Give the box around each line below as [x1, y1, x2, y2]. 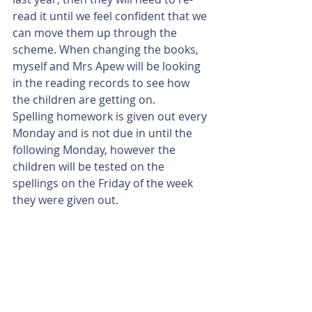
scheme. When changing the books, [13, 42, 201, 57]
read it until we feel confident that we [13, 8, 210, 24]
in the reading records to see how [13, 75, 192, 91]
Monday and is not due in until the [13, 125, 195, 141]
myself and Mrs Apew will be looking [13, 58, 203, 74]
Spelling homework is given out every [13, 109, 210, 124]
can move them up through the [13, 25, 180, 40]
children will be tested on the [13, 159, 167, 174]
